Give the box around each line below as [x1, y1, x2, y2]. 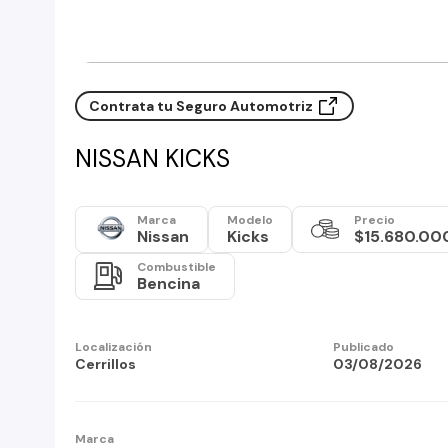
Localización [75, 338, 152, 355]
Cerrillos [75, 354, 136, 373]
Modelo [227, 211, 273, 228]
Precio [354, 211, 395, 228]
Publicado [332, 338, 394, 355]
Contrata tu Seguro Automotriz [89, 97, 316, 115]
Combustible [137, 258, 216, 275]
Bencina [137, 272, 200, 294]
